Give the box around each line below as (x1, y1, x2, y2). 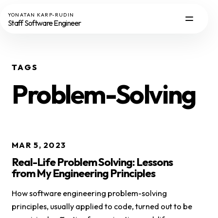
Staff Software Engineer (8, 18, 81, 28)
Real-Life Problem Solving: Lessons (12, 155, 173, 169)
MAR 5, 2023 (12, 140, 66, 150)
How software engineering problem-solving (12, 188, 167, 198)
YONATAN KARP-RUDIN (8, 11, 74, 18)
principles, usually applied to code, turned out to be (12, 201, 192, 211)
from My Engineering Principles (12, 166, 155, 180)
